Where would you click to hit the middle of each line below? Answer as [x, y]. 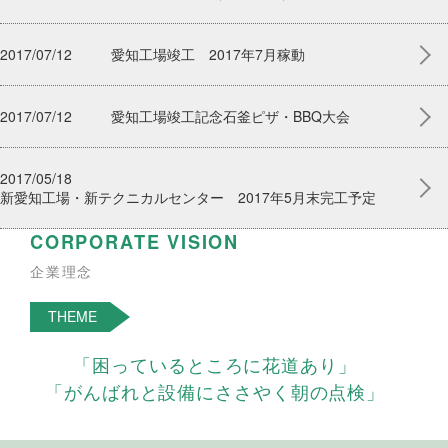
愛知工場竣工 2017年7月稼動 [208, 54]
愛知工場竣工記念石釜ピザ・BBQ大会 [230, 116]
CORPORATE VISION [135, 242]
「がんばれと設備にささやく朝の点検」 [215, 391]
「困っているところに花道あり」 [215, 364]
